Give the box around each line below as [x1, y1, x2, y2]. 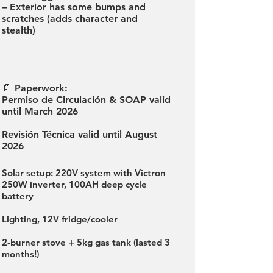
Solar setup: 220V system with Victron [2, 167, 166, 179]
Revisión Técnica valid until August [2, 129, 157, 140]
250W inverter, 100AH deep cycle [2, 179, 147, 190]
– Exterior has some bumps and [2, 1, 146, 13]
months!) [2, 248, 39, 260]
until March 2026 [2, 105, 78, 117]
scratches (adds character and [2, 13, 138, 24]
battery [2, 190, 34, 202]
